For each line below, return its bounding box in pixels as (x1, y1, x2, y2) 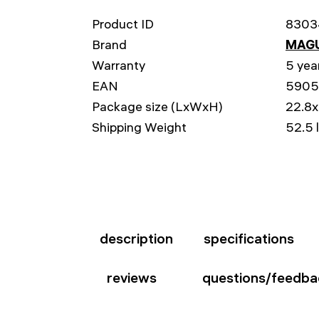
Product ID (92, 16, 154, 32)
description (99, 230, 173, 247)
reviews (107, 269, 157, 286)
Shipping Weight (92, 119, 187, 135)
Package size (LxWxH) (92, 98, 223, 115)
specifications (204, 230, 295, 247)
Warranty (92, 57, 145, 73)
